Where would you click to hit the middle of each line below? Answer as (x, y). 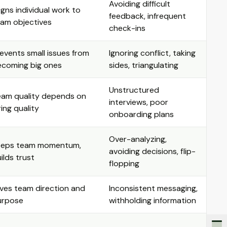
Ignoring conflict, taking (152, 53)
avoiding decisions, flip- (152, 151)
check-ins (127, 28)
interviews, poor (139, 102)
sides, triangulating (144, 65)
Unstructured (134, 90)
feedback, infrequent (147, 16)
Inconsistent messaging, (153, 188)
